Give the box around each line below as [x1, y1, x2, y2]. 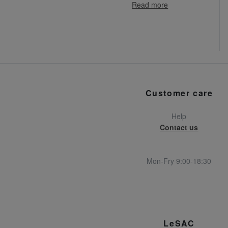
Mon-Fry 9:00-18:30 [147, 155, 212, 166]
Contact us [160, 122, 198, 132]
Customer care [145, 87, 213, 99]
